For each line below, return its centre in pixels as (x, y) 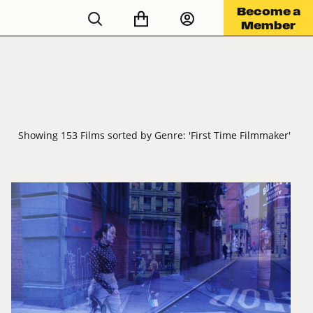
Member (268, 25)
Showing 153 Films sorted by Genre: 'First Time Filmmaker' (154, 136)
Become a (268, 11)
